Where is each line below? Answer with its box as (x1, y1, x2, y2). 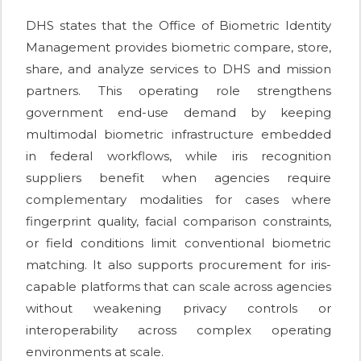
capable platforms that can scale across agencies (26, 279, 331, 295)
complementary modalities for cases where (26, 192, 331, 208)
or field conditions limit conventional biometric (26, 235, 331, 251)
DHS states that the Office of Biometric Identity (26, 18, 331, 34)
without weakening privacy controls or (26, 301, 331, 317)
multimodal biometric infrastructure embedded (26, 127, 331, 143)
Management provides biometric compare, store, (26, 39, 331, 56)
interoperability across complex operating (26, 322, 331, 338)
